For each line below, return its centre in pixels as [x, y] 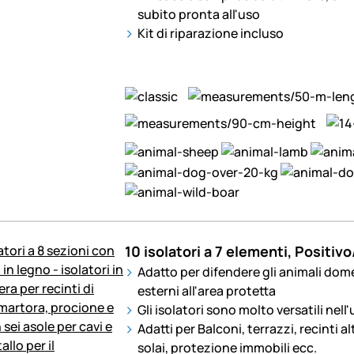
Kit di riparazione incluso [210, 34]
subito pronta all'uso [198, 15]
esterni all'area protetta [206, 291]
